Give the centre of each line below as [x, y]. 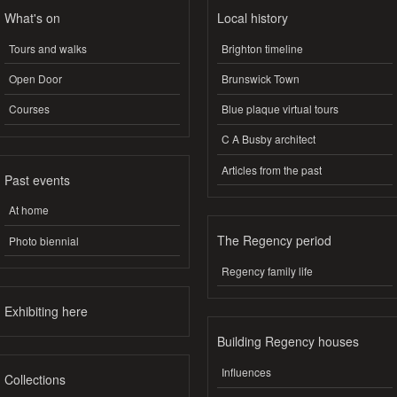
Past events [37, 179]
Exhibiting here [46, 311]
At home [29, 210]
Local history [253, 18]
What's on [32, 18]
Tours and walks [48, 48]
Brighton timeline [262, 48]
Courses [29, 109]
